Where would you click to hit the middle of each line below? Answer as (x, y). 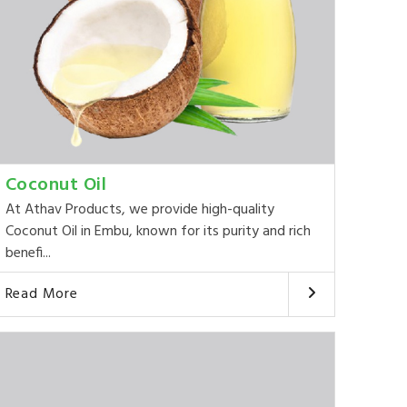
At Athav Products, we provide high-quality (139, 210)
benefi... (28, 254)
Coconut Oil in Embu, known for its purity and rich (158, 232)
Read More (41, 295)
